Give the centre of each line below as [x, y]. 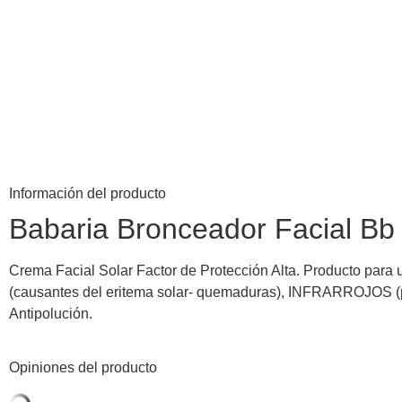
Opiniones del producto [83, 368]
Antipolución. [51, 314]
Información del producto [87, 194]
